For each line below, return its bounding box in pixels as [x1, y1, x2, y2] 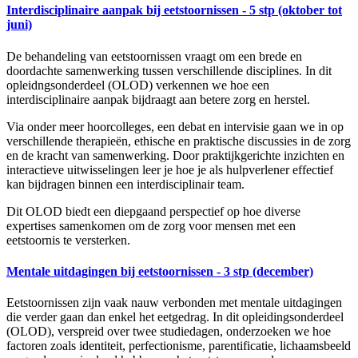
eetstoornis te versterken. [6, 233, 130, 247]
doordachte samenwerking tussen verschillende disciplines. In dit [6, 63, 332, 78]
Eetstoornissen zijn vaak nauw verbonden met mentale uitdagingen [6, 296, 342, 310]
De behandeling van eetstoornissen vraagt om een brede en [6, 49, 302, 63]
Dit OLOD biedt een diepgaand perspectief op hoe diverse [6, 204, 300, 218]
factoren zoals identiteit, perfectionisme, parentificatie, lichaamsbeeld [6, 339, 351, 353]
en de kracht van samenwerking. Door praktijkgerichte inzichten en [6, 148, 344, 162]
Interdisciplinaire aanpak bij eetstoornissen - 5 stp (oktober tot [6, 3, 342, 18]
